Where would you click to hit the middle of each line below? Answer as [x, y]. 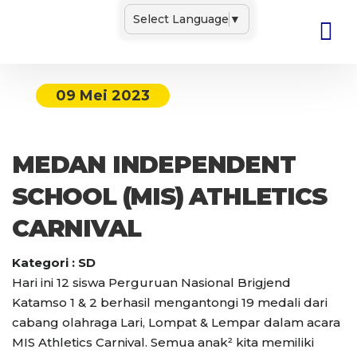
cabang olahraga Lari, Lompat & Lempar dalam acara [176, 322]
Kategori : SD [54, 263]
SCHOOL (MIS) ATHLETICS [169, 196]
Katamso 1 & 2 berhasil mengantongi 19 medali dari [170, 302]
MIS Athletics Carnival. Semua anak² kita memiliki [163, 342]
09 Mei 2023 [103, 96]
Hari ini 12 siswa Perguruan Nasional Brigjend [151, 282]
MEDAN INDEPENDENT [154, 165]
